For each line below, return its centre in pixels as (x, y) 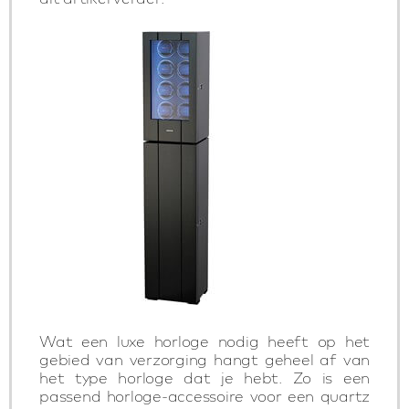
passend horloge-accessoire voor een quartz (204, 396)
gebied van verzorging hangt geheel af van (204, 359)
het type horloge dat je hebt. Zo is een (204, 378)
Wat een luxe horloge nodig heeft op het (204, 341)
